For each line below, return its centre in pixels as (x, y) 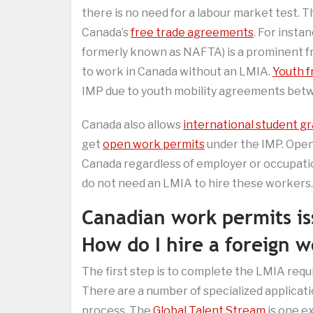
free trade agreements (192, 33)
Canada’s (106, 33)
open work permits (154, 145)
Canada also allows (132, 125)
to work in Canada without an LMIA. (177, 72)
